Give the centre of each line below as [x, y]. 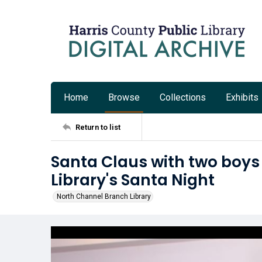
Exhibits [242, 97]
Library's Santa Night [133, 180]
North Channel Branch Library [104, 196]
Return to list [98, 127]
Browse [124, 97]
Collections [183, 97]
